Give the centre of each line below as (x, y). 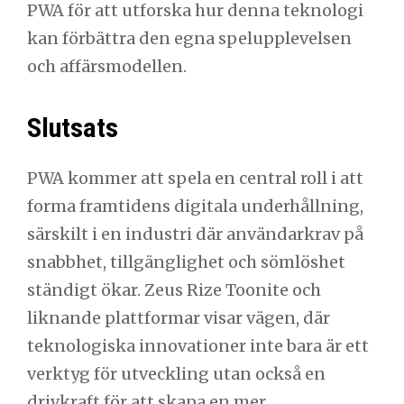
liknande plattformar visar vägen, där (179, 318)
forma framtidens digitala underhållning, (195, 207)
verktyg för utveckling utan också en (176, 374)
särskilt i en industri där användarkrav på (195, 234)
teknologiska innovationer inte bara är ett (198, 346)
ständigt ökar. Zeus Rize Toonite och (174, 290)
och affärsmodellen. (107, 66)
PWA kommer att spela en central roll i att (195, 179)
